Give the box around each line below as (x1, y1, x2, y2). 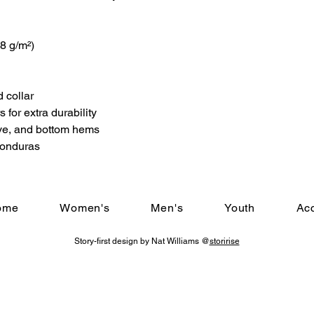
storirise (209, 236, 240, 246)
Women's (60, 201, 110, 214)
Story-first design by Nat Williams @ (74, 236, 210, 246)
